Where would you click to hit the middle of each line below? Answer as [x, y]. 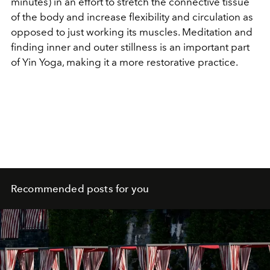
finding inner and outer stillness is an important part [130, 47]
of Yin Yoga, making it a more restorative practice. [124, 62]
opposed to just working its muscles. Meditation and [132, 32]
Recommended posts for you [80, 188]
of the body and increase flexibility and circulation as [132, 17]
